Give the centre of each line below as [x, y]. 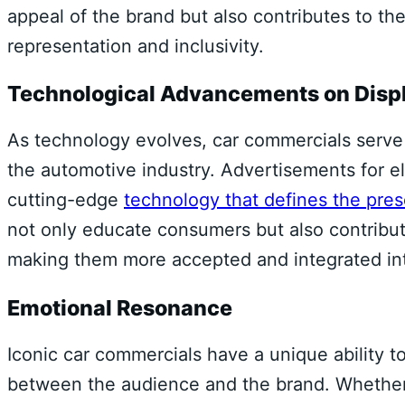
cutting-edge [66, 200]
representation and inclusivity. [136, 46]
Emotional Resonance [120, 307]
